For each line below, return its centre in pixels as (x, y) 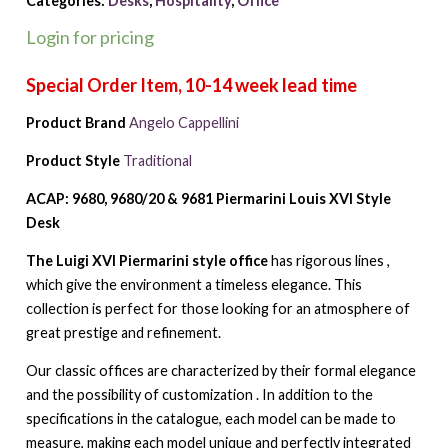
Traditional (157, 160)
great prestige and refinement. (123, 332)
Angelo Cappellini (183, 122)
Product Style (72, 160)
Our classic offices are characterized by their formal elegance (220, 370)
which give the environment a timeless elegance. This (193, 284)
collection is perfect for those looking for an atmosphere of (217, 308)
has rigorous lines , (328, 260)
